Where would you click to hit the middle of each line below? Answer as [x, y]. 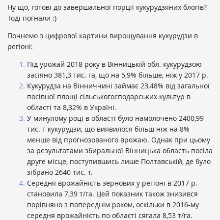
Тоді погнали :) [32, 18]
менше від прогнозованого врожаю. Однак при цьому [119, 139]
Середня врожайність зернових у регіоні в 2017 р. [112, 183]
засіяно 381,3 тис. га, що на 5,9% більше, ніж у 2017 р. [118, 75]
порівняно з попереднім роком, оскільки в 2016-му [113, 204]
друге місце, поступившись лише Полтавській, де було [119, 161]
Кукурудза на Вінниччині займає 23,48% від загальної [118, 85]
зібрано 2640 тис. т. [60, 172]
